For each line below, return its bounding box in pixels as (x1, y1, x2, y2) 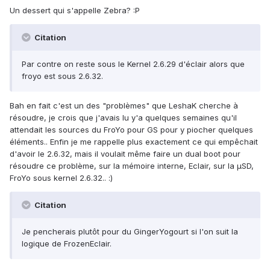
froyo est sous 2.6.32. (22, 71, 103, 81)
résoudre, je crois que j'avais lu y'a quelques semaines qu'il (10, 113, 237, 123)
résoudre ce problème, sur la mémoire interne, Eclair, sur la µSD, (10, 161, 254, 171)
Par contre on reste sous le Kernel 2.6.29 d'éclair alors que (22, 59, 245, 69)
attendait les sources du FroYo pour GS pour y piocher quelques (10, 125, 253, 135)
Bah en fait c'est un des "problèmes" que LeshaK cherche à (10, 101, 238, 111)
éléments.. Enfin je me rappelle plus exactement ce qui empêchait (10, 137, 258, 147)
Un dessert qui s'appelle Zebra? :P (10, 5, 140, 16)
